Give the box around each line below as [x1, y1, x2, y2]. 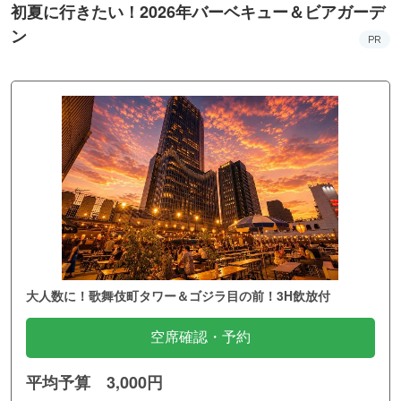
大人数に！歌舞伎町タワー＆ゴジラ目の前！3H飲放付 [26, 286, 330, 304]
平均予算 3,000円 [26, 370, 163, 394]
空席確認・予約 [150, 328, 251, 345]
